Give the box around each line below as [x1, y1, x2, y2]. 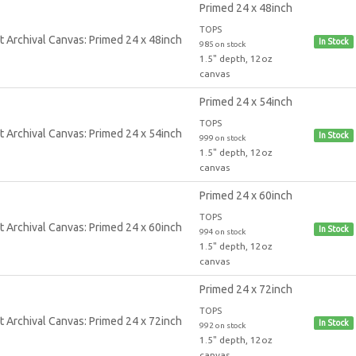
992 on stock [199, 320, 246, 330]
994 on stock [199, 226, 246, 236]
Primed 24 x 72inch [199, 282, 292, 296]
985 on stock [199, 39, 246, 48]
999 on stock [199, 133, 246, 142]
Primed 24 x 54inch [199, 95, 292, 108]
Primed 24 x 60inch [199, 188, 292, 202]
